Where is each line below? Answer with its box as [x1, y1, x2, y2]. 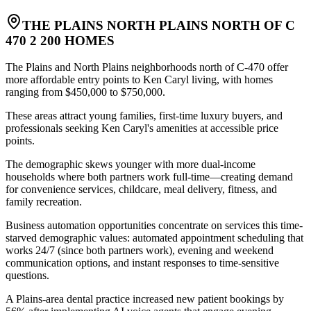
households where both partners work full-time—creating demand [6, 171, 293, 183]
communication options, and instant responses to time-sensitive [6, 257, 279, 269]
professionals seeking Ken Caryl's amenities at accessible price [6, 122, 278, 135]
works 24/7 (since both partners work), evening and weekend [6, 244, 274, 257]
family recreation [6, 196, 79, 208]
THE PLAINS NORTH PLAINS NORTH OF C [22, 17, 295, 33]
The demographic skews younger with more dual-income [6, 158, 255, 171]
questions [6, 269, 47, 282]
